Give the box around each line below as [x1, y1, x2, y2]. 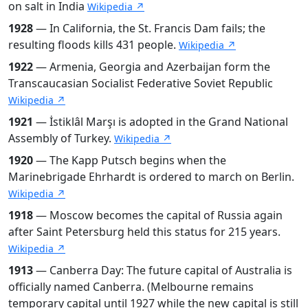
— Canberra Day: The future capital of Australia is [33, 262, 292, 278]
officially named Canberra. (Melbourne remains [8, 278, 254, 294]
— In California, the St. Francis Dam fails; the [33, 20, 265, 36]
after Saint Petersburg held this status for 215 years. [8, 223, 280, 239]
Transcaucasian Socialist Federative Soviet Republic [8, 75, 273, 91]
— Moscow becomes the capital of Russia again [33, 207, 283, 223]
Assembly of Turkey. [8, 130, 114, 146]
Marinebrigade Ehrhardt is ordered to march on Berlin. [8, 168, 294, 184]
